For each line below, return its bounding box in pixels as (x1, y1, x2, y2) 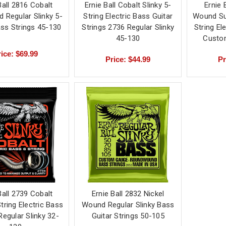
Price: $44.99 (105, 54, 151, 64)
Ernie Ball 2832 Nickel (91, 189, 164, 198)
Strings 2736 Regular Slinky (82, 22, 175, 32)
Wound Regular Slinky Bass (82, 200, 175, 209)
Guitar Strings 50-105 (91, 211, 164, 220)
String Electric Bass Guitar (83, 11, 173, 21)
